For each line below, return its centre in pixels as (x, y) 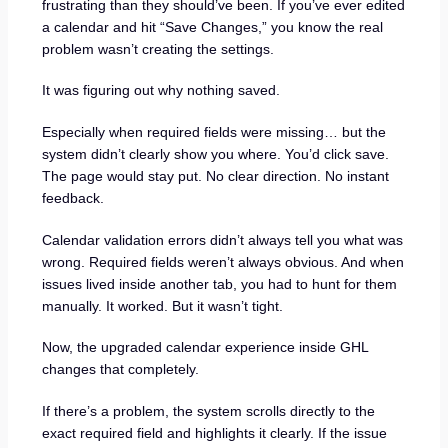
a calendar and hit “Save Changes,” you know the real (213, 26)
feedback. (73, 197)
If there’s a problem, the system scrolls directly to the (209, 410)
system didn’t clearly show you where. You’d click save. (216, 153)
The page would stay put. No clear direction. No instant (216, 175)
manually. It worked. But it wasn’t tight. (163, 305)
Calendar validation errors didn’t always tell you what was (223, 239)
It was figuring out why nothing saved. (161, 90)
